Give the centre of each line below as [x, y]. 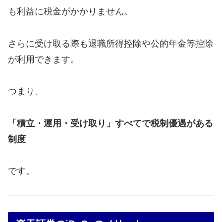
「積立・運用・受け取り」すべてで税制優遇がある [111, 123]
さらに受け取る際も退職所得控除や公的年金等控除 [111, 43]
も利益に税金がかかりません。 [70, 12]
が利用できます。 [44, 59]
